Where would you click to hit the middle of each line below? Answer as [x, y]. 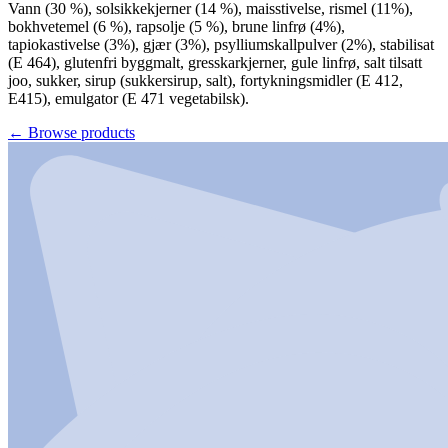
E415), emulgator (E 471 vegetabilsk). [128, 98]
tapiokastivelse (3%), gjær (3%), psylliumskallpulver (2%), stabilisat [221, 44]
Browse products [81, 132]
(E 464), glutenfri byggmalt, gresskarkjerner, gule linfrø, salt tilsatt [215, 62]
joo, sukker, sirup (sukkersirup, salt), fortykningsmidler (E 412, [205, 80]
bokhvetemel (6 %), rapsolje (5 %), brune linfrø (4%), [176, 26]
